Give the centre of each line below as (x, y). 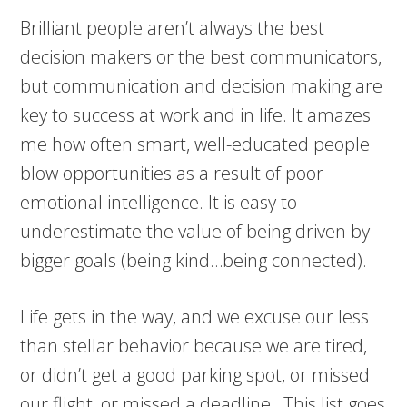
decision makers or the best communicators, (201, 57)
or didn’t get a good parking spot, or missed (195, 375)
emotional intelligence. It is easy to (159, 202)
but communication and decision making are (202, 86)
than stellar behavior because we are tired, (194, 346)
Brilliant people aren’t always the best (173, 28)
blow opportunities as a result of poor (172, 173)
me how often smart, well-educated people (195, 144)
